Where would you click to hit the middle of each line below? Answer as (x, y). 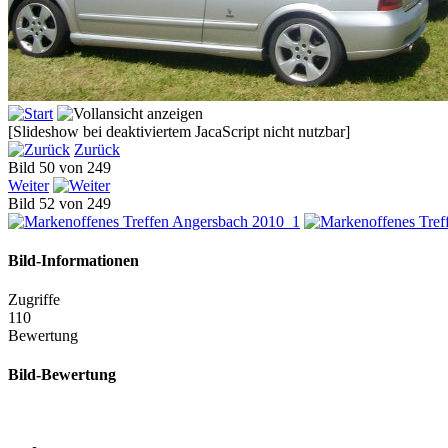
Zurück (97, 149)
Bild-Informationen (73, 260)
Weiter (28, 185)
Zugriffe (34, 300)
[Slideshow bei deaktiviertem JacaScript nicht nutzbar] (179, 131)
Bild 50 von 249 (63, 167)
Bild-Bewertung (62, 375)
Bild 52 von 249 (63, 203)
